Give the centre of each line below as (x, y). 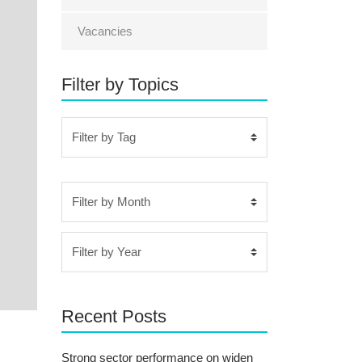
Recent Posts (114, 316)
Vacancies (105, 31)
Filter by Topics (120, 84)
